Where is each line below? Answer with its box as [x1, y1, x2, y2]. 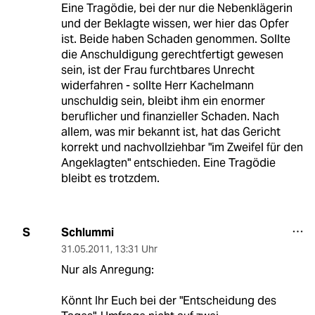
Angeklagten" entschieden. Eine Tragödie [60, 155, 276, 170]
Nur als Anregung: [60, 262, 154, 277]
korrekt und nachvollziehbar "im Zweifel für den [60, 139, 303, 155]
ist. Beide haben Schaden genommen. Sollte [60, 31, 290, 46]
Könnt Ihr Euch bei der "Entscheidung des [60, 292, 276, 308]
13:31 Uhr [114, 242, 157, 255]
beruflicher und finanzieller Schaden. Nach [60, 108, 279, 124]
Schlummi [60, 224, 114, 240]
